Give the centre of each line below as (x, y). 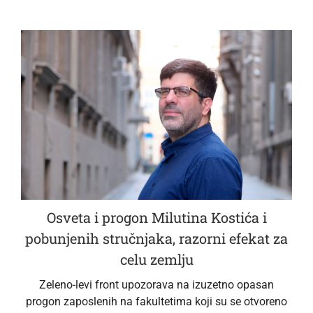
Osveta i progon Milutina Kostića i (156, 218)
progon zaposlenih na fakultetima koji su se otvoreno (156, 302)
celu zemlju (156, 260)
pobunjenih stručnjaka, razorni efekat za (156, 239)
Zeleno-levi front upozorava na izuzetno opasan (156, 285)
